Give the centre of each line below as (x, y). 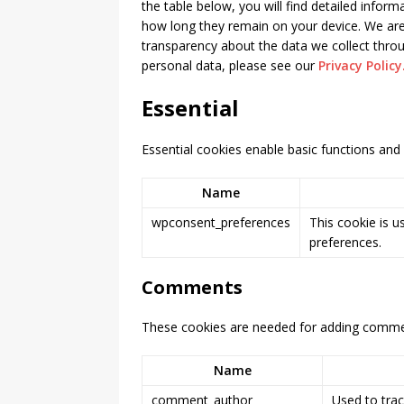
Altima (282, 56)
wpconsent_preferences (221, 222)
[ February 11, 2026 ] (318, 26)
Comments (192, 287)
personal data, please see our (230, 65)
